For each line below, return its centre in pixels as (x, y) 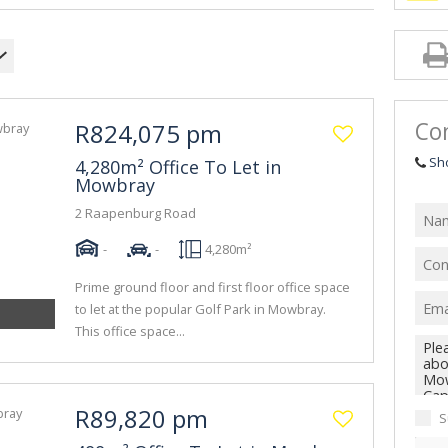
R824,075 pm (148, 133)
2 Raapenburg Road (135, 213)
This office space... (130, 331)
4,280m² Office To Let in (178, 167)
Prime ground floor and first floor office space (212, 287)
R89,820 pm (141, 418)
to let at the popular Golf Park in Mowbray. (200, 309)
